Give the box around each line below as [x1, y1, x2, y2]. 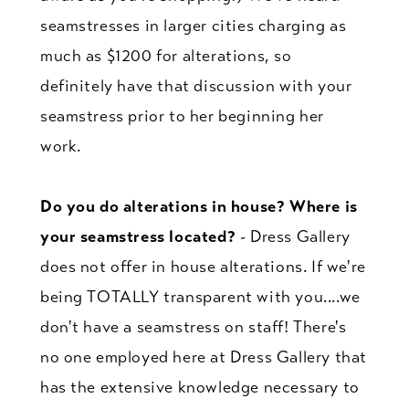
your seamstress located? [39, 225, 240, 246]
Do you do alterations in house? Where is [39, 195, 358, 216]
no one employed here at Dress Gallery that [39, 346, 367, 367]
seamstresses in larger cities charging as [39, 15, 347, 36]
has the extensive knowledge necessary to [39, 376, 360, 397]
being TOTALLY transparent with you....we [39, 286, 361, 307]
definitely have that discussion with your [39, 75, 352, 96]
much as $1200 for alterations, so [39, 45, 292, 66]
